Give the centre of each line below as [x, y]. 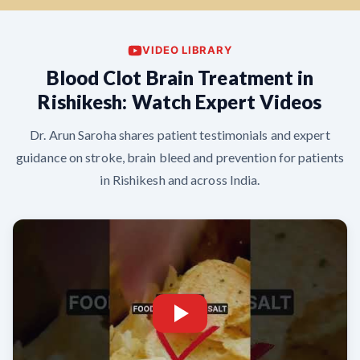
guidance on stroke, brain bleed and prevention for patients [180, 157]
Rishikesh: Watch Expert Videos [180, 102]
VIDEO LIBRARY [187, 50]
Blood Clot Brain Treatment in [180, 78]
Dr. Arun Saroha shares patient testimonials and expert [180, 135]
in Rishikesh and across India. [180, 180]
